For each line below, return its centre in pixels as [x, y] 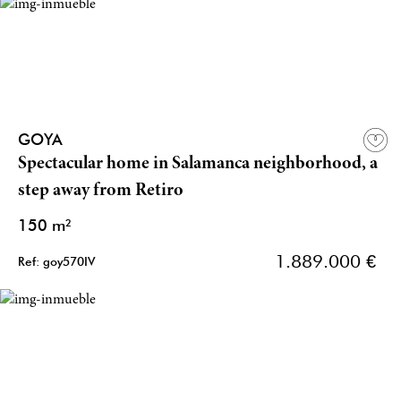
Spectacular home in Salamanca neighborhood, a [198, 165]
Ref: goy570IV [56, 262]
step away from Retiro [101, 192]
